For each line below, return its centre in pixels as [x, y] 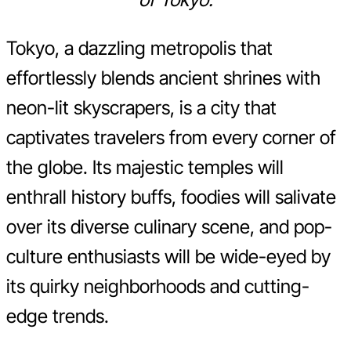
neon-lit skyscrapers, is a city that [141, 108]
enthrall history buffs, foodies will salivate [171, 197]
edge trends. [58, 317]
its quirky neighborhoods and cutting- [158, 287]
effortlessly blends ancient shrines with [163, 78]
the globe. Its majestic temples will [145, 168]
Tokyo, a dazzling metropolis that [139, 49]
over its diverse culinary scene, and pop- [169, 227]
